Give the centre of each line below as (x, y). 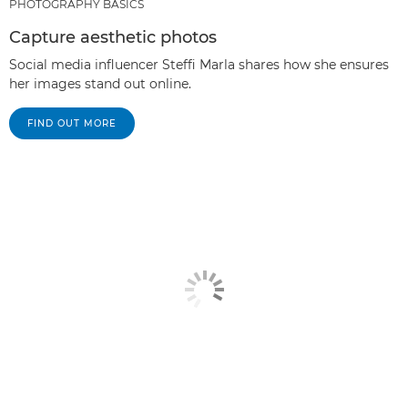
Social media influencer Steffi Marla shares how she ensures (199, 64)
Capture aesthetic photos (113, 37)
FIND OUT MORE (72, 123)
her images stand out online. (100, 83)
